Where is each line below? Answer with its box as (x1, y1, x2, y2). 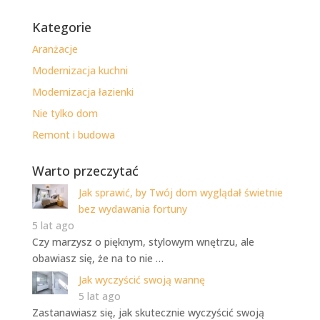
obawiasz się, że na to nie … (31, 251, 164, 266)
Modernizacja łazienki (31, 85, 134, 99)
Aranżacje (31, 42, 78, 56)
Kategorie (31, 19, 91, 36)
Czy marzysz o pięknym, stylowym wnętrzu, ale (31, 235, 254, 249)
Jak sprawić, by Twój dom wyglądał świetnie (78, 186, 283, 200)
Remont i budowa (31, 128, 115, 142)
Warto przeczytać (31, 162, 139, 180)
